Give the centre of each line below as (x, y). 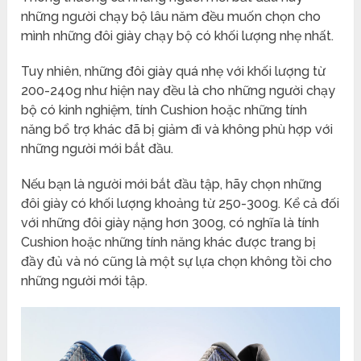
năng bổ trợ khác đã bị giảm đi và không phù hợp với (177, 129)
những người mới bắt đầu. (98, 148)
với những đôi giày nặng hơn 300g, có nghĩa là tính (170, 222)
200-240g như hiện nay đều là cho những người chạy (178, 90)
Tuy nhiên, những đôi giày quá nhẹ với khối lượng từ (174, 71)
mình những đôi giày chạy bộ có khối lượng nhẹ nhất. (178, 35)
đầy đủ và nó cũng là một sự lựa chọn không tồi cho (177, 261)
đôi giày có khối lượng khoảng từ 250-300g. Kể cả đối (180, 203)
